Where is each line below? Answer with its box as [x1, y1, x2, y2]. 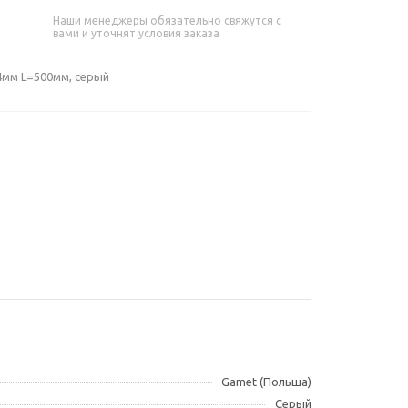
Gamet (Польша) [221, 374, 311, 388]
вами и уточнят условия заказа [52, 26, 219, 39]
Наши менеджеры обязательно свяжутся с [52, 14, 281, 26]
